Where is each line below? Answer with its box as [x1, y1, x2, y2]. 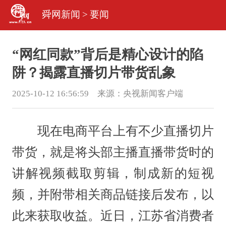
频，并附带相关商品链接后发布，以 [12, 188, 214, 202]
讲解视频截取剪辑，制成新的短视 [12, 166, 214, 181]
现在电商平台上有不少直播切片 [12, 124, 214, 138]
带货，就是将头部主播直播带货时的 [12, 145, 214, 159]
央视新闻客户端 [123, 88, 183, 98]
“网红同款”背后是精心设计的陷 [12, 46, 203, 62]
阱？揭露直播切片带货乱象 [12, 65, 176, 80]
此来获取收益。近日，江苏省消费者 [12, 209, 214, 223]
